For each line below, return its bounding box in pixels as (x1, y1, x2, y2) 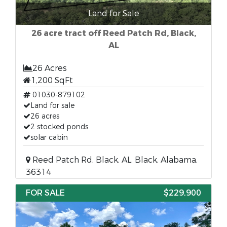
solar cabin (30, 133, 68, 142)
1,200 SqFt (31, 75, 73, 86)
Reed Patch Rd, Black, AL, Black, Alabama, (30, 155, 198, 165)
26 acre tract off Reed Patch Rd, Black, (31, 28, 196, 39)
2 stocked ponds (30, 122, 88, 132)
